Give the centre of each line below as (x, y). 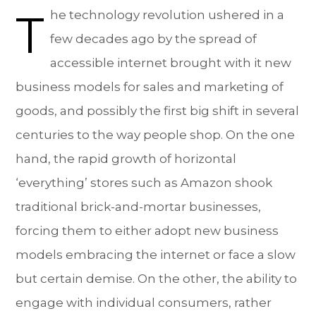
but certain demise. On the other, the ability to (157, 279)
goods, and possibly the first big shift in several (158, 111)
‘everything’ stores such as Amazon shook (144, 183)
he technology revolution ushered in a (168, 15)
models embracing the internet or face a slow (156, 255)
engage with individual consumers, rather (144, 303)
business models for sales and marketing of (150, 87)
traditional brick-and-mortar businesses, (139, 207)
